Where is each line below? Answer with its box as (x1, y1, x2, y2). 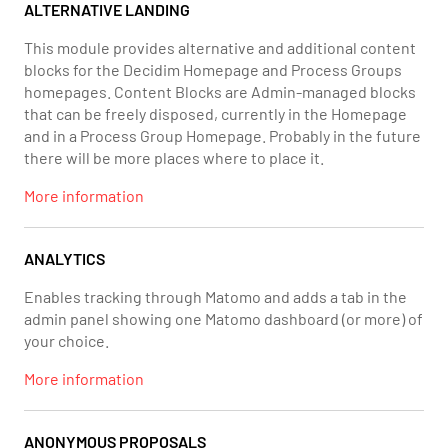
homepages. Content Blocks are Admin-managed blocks (24, 82, 416, 101)
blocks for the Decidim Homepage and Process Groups (24, 60, 402, 79)
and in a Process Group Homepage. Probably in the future (24, 126, 421, 145)
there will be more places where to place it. (24, 148, 324, 167)
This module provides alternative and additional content (24, 38, 416, 57)
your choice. (24, 331, 109, 350)
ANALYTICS (24, 249, 105, 268)
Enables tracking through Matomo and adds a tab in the (24, 287, 407, 306)
